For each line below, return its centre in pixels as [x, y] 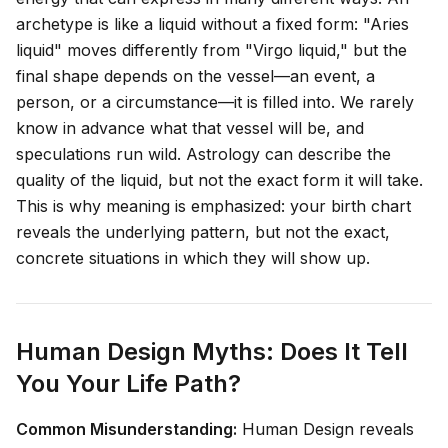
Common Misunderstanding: [126, 429]
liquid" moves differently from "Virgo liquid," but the [211, 50]
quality [40, 180]
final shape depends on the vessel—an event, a [195, 76]
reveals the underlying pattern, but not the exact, [203, 232]
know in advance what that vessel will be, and [190, 128]
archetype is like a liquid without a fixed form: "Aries [212, 24]
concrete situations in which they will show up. [193, 258]
